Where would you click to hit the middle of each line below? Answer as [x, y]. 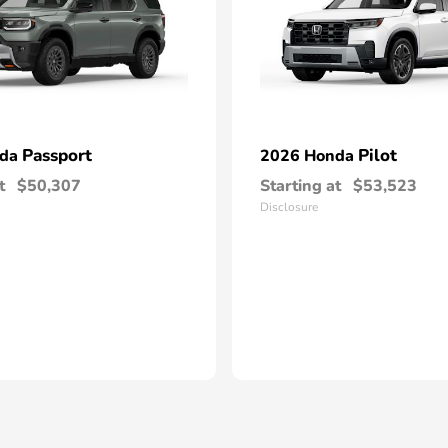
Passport [57, 155]
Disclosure [289, 207]
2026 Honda [309, 156]
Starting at [300, 186]
